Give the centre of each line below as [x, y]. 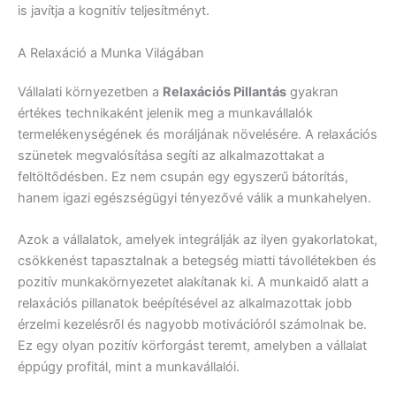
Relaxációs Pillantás [225, 91]
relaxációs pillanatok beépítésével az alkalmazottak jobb [185, 303]
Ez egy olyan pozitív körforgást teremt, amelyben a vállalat [192, 345]
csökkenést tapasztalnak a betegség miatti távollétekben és [197, 260]
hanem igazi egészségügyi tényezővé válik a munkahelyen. [194, 198]
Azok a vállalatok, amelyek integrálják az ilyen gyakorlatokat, [198, 239]
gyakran [312, 91]
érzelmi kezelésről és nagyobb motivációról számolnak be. [192, 324]
